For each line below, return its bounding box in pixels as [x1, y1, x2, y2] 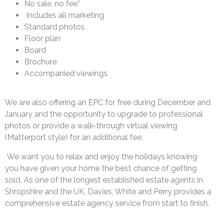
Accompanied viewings [24, 69, 108, 78]
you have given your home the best [5, 164, 133, 173]
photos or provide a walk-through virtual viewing [5, 121, 177, 131]
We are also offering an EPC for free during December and [5, 98, 211, 108]
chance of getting [133, 164, 197, 173]
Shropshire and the [5, 187, 74, 197]
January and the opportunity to [5, 109, 117, 119]
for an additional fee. [70, 133, 143, 142]
